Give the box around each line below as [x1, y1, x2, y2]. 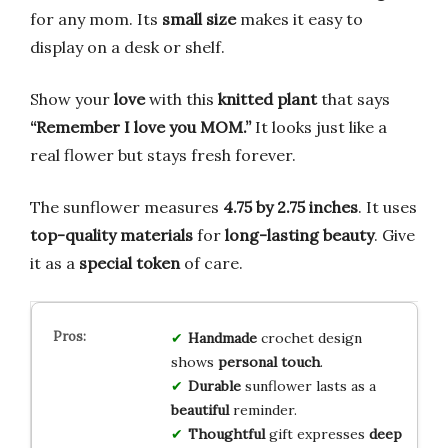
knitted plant [218, 88, 317, 109]
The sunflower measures [30, 196, 223, 217]
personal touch [217, 352, 320, 371]
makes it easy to [236, 8, 363, 29]
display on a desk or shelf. [30, 36, 225, 57]
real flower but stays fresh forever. [30, 144, 296, 165]
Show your [30, 88, 114, 109]
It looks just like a [251, 116, 387, 137]
